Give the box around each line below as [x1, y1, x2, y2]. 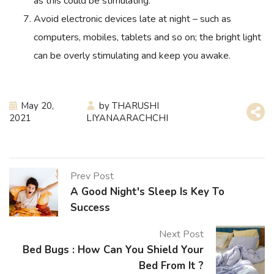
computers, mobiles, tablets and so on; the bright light [34, 30, 261, 44]
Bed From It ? [139, 258, 204, 273]
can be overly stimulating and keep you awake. [34, 48, 231, 62]
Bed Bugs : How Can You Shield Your [23, 242, 204, 257]
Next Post [159, 227, 204, 241]
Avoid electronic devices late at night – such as [34, 12, 231, 26]
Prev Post [70, 169, 114, 183]
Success [70, 200, 110, 215]
